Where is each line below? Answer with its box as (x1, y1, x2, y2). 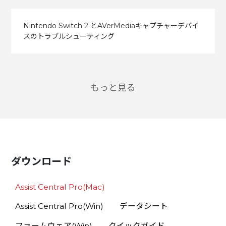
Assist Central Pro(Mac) (15, 182, 105, 192)
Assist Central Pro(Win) (15, 201, 104, 211)
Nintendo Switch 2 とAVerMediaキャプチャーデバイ (23, 21, 199, 30)
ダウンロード (11, 155, 72, 168)
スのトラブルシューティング (23, 31, 115, 41)
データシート (119, 201, 168, 211)
